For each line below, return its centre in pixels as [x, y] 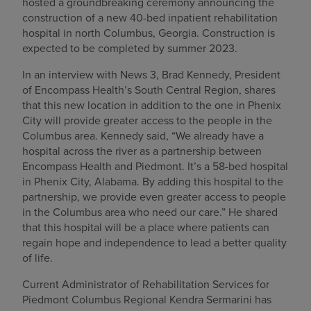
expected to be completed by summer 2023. [130, 48]
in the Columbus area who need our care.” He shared [150, 212]
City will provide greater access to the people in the [147, 120]
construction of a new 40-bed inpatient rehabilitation [150, 18]
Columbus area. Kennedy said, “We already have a [143, 136]
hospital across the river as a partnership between [142, 151]
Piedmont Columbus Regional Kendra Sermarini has [147, 300]
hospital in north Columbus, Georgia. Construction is [149, 33]
